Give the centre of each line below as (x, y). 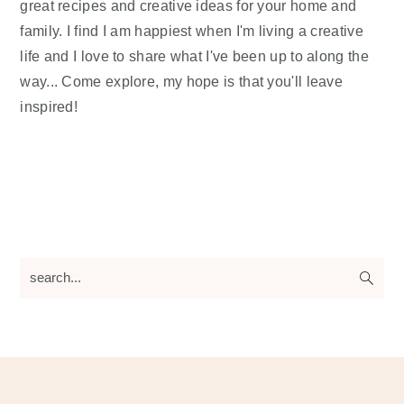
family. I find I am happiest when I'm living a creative (192, 31)
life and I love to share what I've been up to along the (194, 56)
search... (48, 270)
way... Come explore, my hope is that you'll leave (182, 82)
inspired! (49, 107)
